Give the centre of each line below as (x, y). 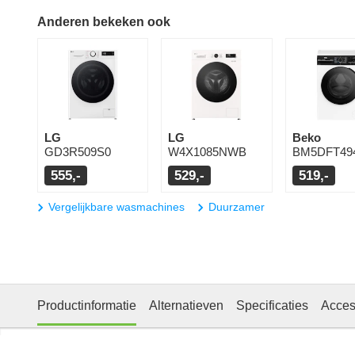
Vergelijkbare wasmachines (116, 207)
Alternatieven (186, 306)
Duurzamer (237, 207)
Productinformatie (87, 306)
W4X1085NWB (208, 152)
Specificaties (272, 306)
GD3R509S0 (78, 152)
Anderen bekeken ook (104, 22)
